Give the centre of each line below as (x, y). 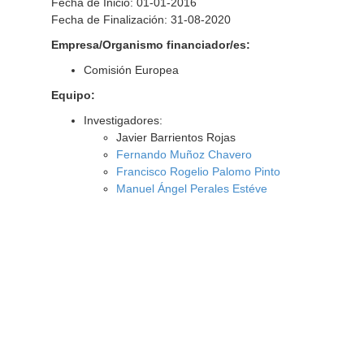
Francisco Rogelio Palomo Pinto (198, 171)
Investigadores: (123, 120)
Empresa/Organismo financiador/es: (150, 45)
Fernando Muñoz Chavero (184, 154)
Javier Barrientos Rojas (175, 137)
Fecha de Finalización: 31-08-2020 (141, 19)
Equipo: (73, 95)
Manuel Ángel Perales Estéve (191, 188)
